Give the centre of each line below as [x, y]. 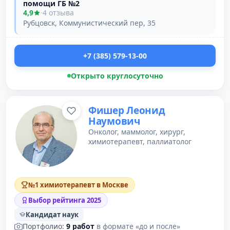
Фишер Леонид [127, 110]
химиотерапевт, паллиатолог [140, 141]
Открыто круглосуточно [117, 76]
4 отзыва [58, 13]
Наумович [114, 121]
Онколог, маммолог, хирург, [137, 132]
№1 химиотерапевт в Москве [78, 185]
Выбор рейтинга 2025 [65, 200]
